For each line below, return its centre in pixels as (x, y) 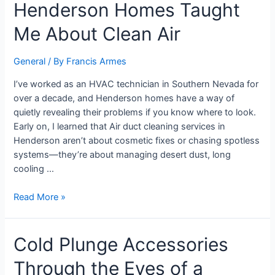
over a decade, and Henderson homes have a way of (124, 98)
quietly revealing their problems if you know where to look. (135, 112)
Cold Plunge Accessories (121, 244)
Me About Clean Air (97, 34)
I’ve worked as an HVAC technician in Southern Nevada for (136, 84)
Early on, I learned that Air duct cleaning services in (120, 126)
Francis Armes (97, 61)
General (30, 61)
